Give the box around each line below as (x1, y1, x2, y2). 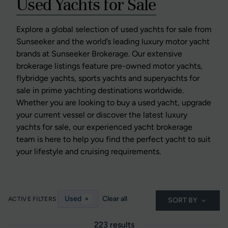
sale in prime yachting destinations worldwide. (16, 85, 184, 95)
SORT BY (168, 196, 197, 205)
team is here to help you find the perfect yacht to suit (16, 134, 211, 144)
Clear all (102, 194, 128, 203)
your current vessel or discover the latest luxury (16, 110, 187, 120)
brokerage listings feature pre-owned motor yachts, (16, 61, 203, 71)
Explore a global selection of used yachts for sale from (16, 24, 212, 34)
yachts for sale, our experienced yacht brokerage (16, 122, 192, 132)
